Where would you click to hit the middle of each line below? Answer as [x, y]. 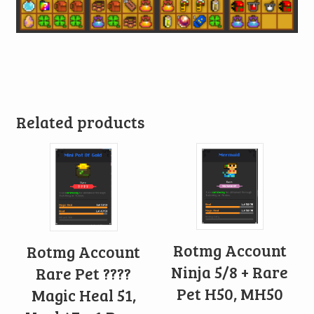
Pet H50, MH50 [230, 293]
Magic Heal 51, [83, 295]
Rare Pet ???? [84, 273]
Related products [80, 122]
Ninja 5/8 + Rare [230, 272]
